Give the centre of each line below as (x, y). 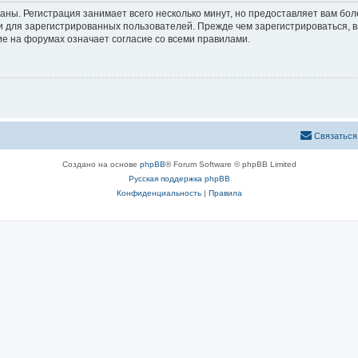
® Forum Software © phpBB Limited (231, 164)
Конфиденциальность (159, 193)
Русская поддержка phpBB (179, 178)
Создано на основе (101, 164)
